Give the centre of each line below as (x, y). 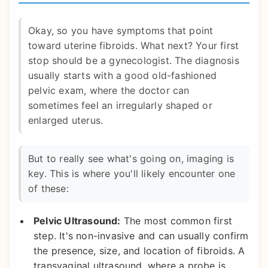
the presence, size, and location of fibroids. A (139, 251)
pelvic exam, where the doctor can (109, 90)
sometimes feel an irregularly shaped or (120, 105)
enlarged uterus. (66, 120)
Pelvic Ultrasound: (77, 221)
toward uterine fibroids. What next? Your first (134, 45)
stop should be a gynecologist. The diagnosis (134, 60)
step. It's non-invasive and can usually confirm (141, 236)
